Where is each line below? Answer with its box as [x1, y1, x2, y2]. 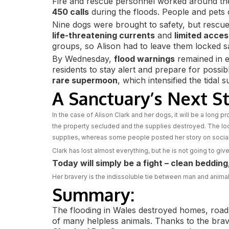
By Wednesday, [52, 54, 114, 64]
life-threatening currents [52, 30, 155, 40]
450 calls [52, 7, 89, 17]
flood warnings [114, 54, 175, 64]
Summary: [52, 184, 134, 205]
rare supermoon [52, 75, 118, 85]
